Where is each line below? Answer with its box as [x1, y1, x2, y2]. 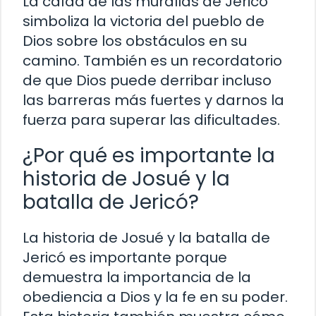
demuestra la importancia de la [23, 267, 251, 288]
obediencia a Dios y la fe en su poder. [23, 287, 288, 308]
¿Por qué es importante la [23, 142, 275, 170]
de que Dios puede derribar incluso [23, 71, 272, 91]
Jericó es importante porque [23, 248, 227, 268]
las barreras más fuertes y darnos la [23, 90, 284, 111]
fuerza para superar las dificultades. [23, 110, 280, 130]
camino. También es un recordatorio [23, 51, 282, 71]
